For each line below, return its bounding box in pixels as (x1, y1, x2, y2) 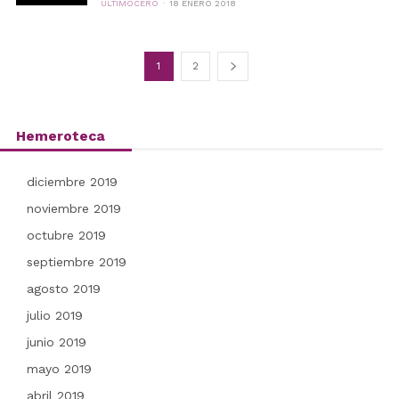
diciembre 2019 (26, 175, 118, 189)
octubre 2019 (26, 228, 106, 242)
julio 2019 (26, 308, 83, 322)
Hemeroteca (15, 127, 105, 144)
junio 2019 (26, 335, 86, 349)
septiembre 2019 (26, 255, 126, 269)
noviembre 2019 (26, 201, 121, 216)
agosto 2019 (26, 281, 101, 296)
